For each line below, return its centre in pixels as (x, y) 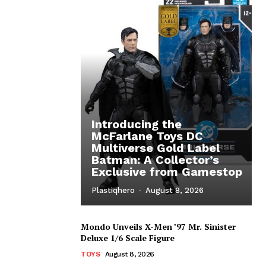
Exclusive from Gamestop (167, 171)
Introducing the (137, 124)
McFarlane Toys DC (147, 136)
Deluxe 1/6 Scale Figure (128, 237)
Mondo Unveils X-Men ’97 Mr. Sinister (158, 226)
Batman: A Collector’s (155, 159)
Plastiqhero (113, 190)
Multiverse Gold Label (156, 148)
